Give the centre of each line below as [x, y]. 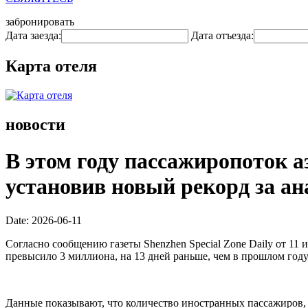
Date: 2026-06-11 [44, 220]
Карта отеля [51, 66]
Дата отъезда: [222, 35]
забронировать [40, 22]
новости [35, 124]
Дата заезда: [33, 35]
